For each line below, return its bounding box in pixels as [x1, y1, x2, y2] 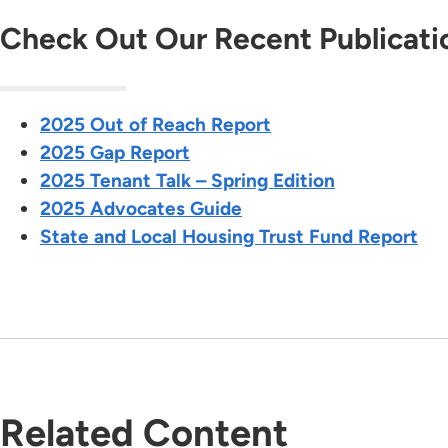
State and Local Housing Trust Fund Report [40, 225, 418, 249]
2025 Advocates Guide [40, 197, 242, 221]
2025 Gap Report [40, 141, 190, 165]
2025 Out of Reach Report [40, 113, 271, 137]
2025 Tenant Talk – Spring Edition [40, 169, 335, 193]
